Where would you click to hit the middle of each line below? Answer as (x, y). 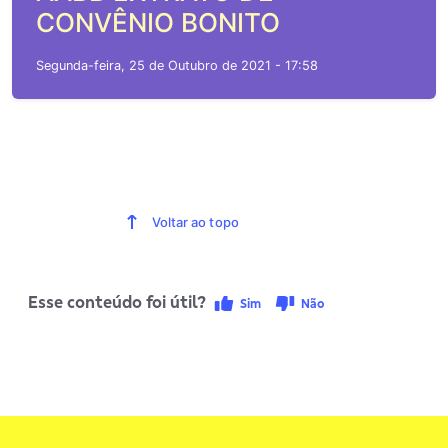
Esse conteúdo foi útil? (119, 302)
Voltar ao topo (195, 222)
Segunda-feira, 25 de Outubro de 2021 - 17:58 (177, 66)
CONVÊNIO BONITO (158, 23)
